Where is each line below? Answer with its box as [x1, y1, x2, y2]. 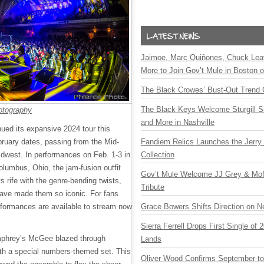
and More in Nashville [141, 118, 214, 127]
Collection [141, 150, 174, 159]
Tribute [141, 183, 164, 192]
